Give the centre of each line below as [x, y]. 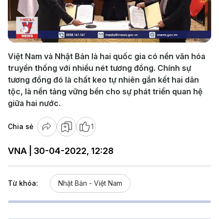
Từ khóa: [23, 183]
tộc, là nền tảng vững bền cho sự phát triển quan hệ [105, 91]
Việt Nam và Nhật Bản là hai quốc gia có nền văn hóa [107, 56]
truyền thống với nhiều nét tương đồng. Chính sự [99, 68]
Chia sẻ [21, 126]
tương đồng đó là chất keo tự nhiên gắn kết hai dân [103, 80]
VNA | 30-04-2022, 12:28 [61, 151]
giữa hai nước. [34, 103]
